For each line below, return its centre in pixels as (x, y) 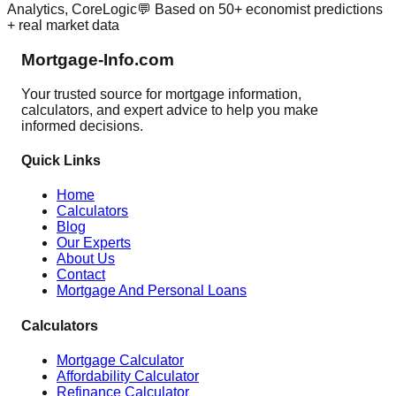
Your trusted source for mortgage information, (161, 94)
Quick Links (61, 160)
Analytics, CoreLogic (72, 10)
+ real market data (63, 26)
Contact (81, 275)
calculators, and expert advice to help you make (170, 110)
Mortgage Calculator (120, 360)
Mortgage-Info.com (98, 60)
